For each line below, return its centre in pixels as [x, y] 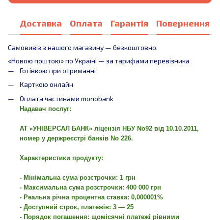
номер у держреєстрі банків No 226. [76, 138]
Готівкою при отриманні [58, 70]
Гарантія [129, 23]
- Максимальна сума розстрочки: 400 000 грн [90, 187]
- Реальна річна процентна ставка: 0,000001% [91, 197]
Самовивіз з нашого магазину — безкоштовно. [83, 47]
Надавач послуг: [45, 109]
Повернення [183, 23]
